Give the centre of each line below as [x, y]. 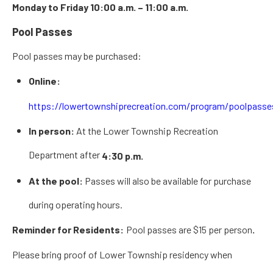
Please [27, 255]
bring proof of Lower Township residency [125, 255]
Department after [65, 156]
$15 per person [223, 230]
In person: [51, 131]
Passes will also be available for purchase [167, 181]
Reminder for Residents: [68, 230]
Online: [44, 81]
